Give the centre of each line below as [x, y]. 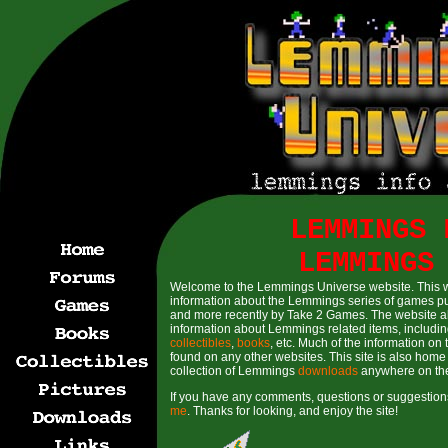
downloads [328, 371]
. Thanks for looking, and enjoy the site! [292, 411]
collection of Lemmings [234, 371]
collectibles [200, 343]
